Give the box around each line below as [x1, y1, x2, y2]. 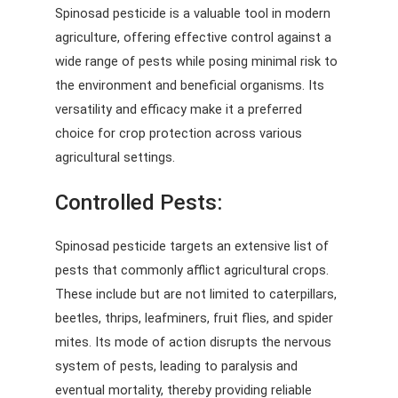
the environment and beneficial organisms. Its [54, 76, 324, 93]
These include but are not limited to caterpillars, [54, 286, 337, 303]
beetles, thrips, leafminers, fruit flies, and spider [54, 310, 333, 327]
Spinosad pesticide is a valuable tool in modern [54, 4, 330, 21]
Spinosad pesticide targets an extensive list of [54, 238, 329, 255]
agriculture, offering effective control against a [54, 28, 331, 45]
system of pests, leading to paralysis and [54, 358, 298, 375]
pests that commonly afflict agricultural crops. [54, 262, 329, 279]
